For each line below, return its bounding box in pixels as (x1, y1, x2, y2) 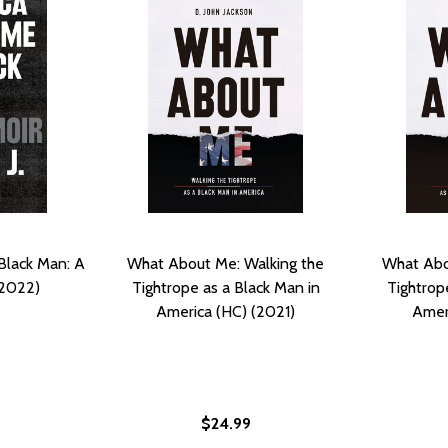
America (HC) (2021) (156, 301, 295, 321)
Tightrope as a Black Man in (131, 277, 320, 297)
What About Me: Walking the (127, 253, 324, 273)
